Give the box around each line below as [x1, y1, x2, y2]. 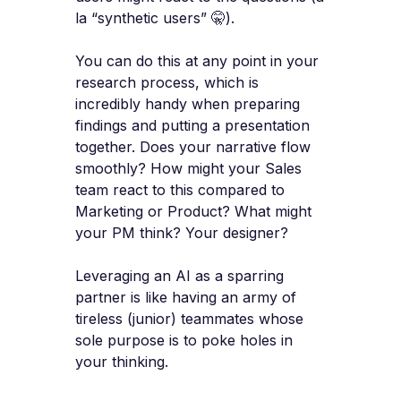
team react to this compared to [75, 181, 285, 200]
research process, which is [75, 73, 259, 92]
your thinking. [75, 353, 168, 371]
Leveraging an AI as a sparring [75, 267, 284, 286]
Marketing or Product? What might [75, 202, 311, 221]
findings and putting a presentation [75, 116, 310, 135]
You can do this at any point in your [75, 52, 319, 71]
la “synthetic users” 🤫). [75, 9, 235, 28]
